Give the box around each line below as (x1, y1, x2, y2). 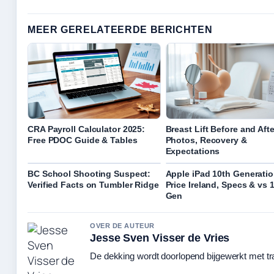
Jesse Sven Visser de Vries (90, 232, 230, 245)
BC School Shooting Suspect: (28, 169, 151, 179)
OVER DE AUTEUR (90, 222, 155, 230)
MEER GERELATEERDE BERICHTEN (28, 24, 213, 35)
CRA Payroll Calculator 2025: (28, 124, 146, 135)
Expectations (165, 146, 220, 157)
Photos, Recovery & (165, 135, 247, 146)
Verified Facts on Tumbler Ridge (28, 180, 159, 190)
